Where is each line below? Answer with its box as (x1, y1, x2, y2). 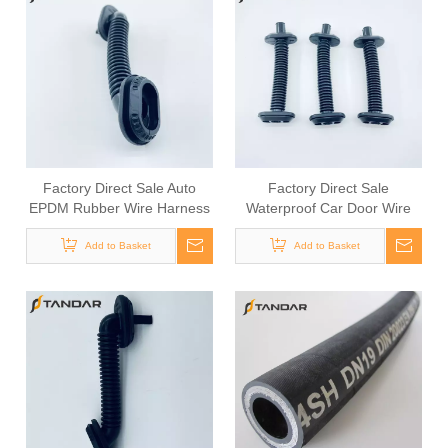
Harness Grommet (270, 220, 387, 236)
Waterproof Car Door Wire (246, 200, 411, 216)
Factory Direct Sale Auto (43, 180, 196, 196)
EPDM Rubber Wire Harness (29, 200, 210, 216)
